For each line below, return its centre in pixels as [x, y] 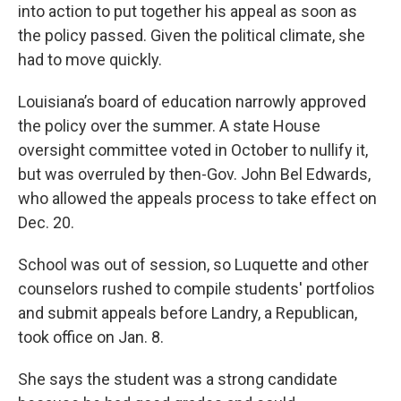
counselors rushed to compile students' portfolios [196, 289]
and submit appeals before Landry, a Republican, [188, 313]
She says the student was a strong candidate [178, 380]
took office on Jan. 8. [91, 337]
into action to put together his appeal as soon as [188, 12]
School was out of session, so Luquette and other [193, 265]
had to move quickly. [90, 60]
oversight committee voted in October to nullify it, [193, 150]
